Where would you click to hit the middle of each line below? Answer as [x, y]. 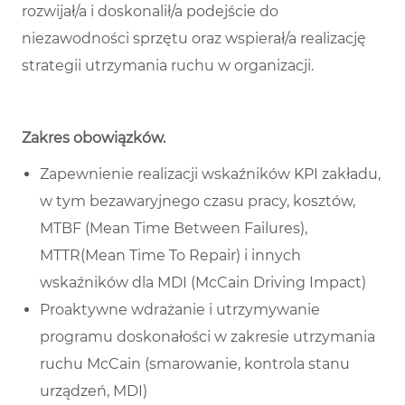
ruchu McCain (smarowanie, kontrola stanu [195, 364]
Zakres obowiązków [92, 138]
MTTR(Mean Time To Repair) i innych [170, 256]
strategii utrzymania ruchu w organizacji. [168, 66]
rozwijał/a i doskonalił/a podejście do [150, 12]
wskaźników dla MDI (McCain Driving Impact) [203, 283]
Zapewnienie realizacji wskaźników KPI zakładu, [210, 174]
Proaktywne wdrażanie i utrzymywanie [180, 310]
